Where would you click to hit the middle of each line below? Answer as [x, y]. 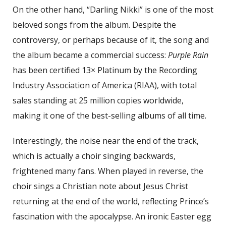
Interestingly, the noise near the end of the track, [106, 140]
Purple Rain [188, 55]
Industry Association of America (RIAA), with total [105, 85]
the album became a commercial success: [90, 55]
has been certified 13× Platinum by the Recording [105, 70]
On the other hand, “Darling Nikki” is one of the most [113, 9]
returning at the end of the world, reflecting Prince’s [111, 201]
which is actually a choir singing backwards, [94, 156]
